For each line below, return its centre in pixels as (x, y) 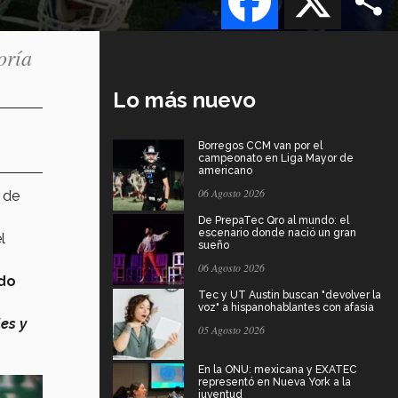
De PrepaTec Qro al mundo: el (274, 220)
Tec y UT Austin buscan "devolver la (290, 295)
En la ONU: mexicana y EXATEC (278, 369)
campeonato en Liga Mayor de (276, 158)
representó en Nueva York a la (275, 382)
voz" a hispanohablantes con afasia (286, 307)
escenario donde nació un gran (277, 232)
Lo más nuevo (184, 99)
